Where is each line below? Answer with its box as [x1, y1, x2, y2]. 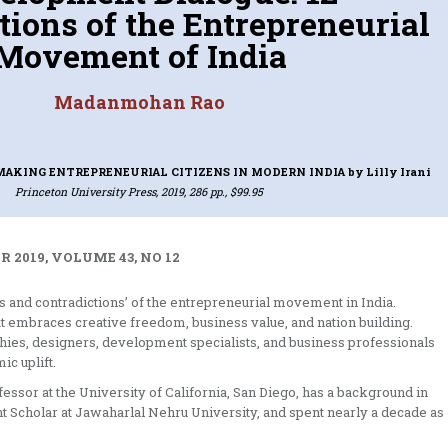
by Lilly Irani [347, 163, 431, 179]
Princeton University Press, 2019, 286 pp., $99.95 [15, 183, 264, 199]
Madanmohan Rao [53, 89, 225, 114]
